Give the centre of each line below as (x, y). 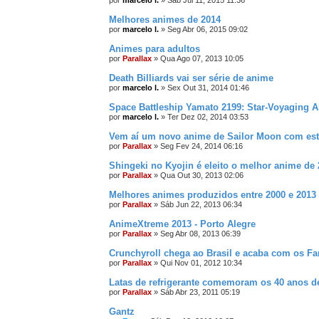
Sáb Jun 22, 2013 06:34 (201, 204)
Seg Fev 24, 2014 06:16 (202, 146)
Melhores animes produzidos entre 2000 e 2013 (213, 195)
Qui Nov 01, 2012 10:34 (201, 263)
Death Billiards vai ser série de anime (191, 78)
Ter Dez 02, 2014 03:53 (208, 117)
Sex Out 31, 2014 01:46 (208, 88)
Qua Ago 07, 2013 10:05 (202, 58)
